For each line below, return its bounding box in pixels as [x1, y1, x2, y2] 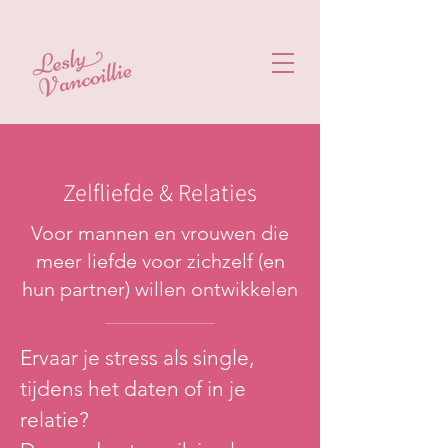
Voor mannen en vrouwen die [31, 221, 289, 245]
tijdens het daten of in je [20, 376, 246, 401]
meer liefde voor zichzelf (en [35, 249, 285, 273]
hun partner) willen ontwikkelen [22, 277, 298, 301]
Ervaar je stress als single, [20, 345, 254, 370]
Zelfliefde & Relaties [63, 176, 257, 208]
